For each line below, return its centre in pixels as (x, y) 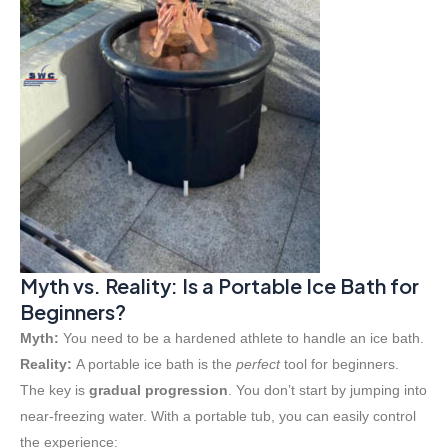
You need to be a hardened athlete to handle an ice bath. (241, 338)
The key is (54, 390)
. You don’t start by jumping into (327, 390)
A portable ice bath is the (154, 364)
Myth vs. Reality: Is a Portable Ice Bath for (219, 286)
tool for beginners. (339, 364)
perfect (258, 364)
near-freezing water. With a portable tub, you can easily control (218, 416)
